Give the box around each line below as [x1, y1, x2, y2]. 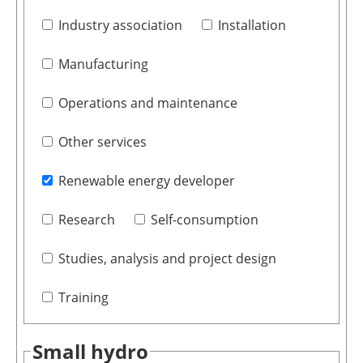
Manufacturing [58, 55, 148, 74]
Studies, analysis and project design [58, 250, 276, 268]
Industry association [58, 16, 182, 35]
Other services [58, 133, 147, 152]
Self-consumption [150, 211, 258, 229]
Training [58, 288, 109, 307]
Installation [217, 16, 286, 35]
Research [58, 211, 115, 229]
